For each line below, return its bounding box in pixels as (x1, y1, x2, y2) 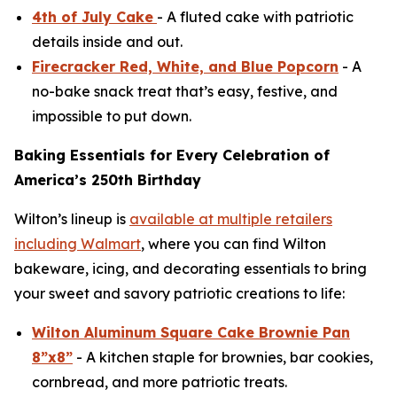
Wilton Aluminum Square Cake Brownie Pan (32, 323, 350, 342)
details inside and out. (32, 33, 183, 51)
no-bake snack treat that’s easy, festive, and (32, 82, 338, 101)
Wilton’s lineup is (14, 210, 129, 229)
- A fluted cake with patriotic (157, 8, 354, 27)
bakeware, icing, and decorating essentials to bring (14, 260, 367, 278)
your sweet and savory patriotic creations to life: (14, 284, 345, 303)
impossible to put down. (32, 107, 191, 126)
